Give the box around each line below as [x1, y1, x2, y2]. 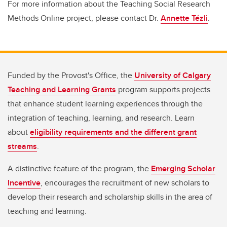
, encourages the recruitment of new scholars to [41, 177, 209, 189]
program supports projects [116, 84, 210, 96]
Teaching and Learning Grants [8, 84, 116, 96]
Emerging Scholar [151, 163, 215, 175]
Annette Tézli [161, 12, 208, 24]
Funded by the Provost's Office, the [8, 69, 134, 82]
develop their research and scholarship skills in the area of [8, 191, 212, 203]
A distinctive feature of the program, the [8, 163, 151, 175]
